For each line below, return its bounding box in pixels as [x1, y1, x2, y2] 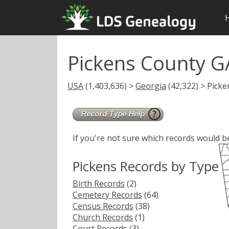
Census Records [73, 200, 133, 212]
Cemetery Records [73, 189, 142, 200]
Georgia [135, 80, 166, 91]
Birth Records [73, 177, 125, 189]
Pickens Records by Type [73, 157, 219, 175]
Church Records [73, 211, 133, 223]
